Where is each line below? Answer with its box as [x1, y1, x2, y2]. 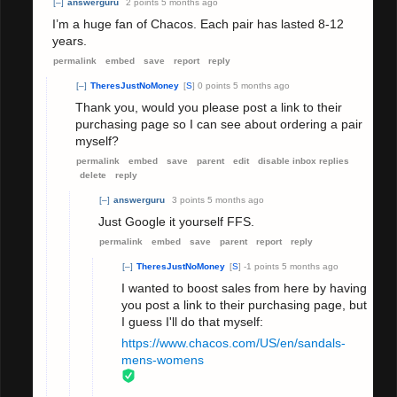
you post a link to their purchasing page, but [121, 298, 367, 313]
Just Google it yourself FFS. [98, 214, 254, 230]
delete [80, 170, 106, 181]
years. [52, 34, 87, 49]
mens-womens [121, 353, 204, 368]
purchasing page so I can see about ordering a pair [75, 117, 362, 132]
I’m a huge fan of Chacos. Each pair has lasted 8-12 [52, 17, 344, 32]
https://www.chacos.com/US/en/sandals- [121, 336, 346, 351]
